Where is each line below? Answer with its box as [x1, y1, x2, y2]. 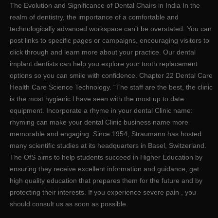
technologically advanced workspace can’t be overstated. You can [10, 24, 212, 33]
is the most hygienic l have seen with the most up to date [10, 94, 184, 103]
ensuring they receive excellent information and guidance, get [10, 164, 199, 173]
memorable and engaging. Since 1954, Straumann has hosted [10, 129, 201, 138]
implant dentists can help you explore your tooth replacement [10, 59, 198, 68]
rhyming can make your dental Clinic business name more [10, 118, 188, 126]
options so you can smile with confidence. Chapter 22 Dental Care [10, 71, 213, 79]
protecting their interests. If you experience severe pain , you [10, 188, 196, 196]
